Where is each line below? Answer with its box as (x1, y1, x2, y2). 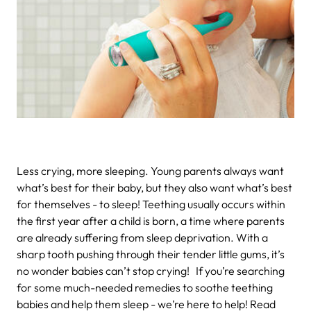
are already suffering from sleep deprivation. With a (17, 230, 268, 244)
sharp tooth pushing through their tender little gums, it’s (17, 246, 285, 261)
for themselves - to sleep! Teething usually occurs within (17, 196, 285, 211)
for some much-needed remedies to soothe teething (17, 280, 273, 294)
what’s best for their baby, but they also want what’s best (17, 180, 292, 194)
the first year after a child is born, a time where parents (17, 213, 285, 228)
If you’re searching (196, 263, 285, 278)
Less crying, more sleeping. (17, 163, 151, 178)
